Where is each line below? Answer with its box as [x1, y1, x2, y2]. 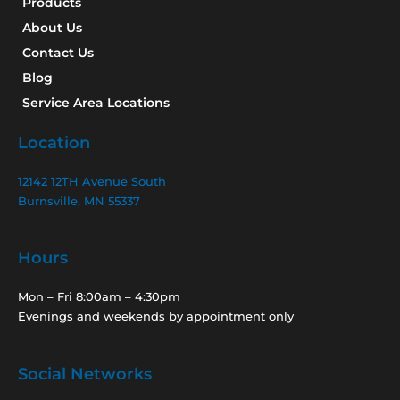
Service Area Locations [22, 95, 170, 110]
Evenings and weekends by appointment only [18, 309, 294, 324]
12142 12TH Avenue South [18, 173, 166, 188]
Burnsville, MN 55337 [18, 193, 140, 208]
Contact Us [22, 45, 94, 60]
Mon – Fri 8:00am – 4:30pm [18, 289, 180, 304]
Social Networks [18, 364, 152, 385]
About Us [22, 20, 82, 35]
